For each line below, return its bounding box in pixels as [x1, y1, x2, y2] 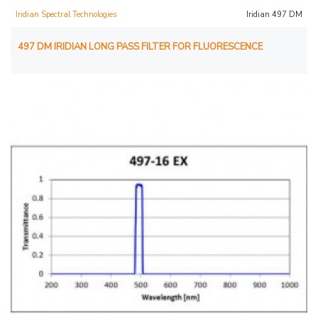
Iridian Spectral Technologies [16, 9, 116, 20]
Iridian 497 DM [246, 9, 302, 20]
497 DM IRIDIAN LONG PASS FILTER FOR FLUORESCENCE [18, 40, 263, 53]
